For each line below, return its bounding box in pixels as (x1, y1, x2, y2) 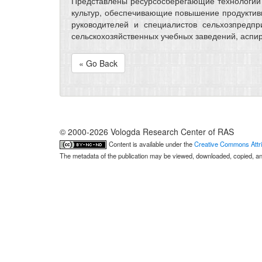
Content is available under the (109, 139, 194, 149)
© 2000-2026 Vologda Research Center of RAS (60, 126, 234, 137)
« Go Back (79, 57, 118, 69)
